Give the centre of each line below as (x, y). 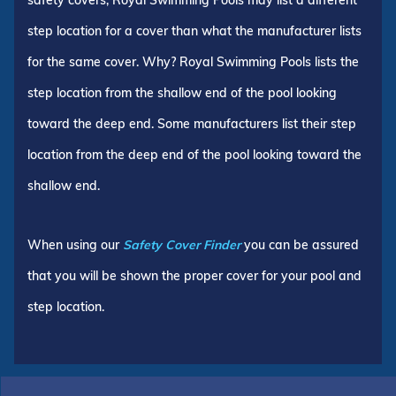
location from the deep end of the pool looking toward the (194, 154)
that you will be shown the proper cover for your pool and (194, 275)
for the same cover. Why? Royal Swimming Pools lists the (193, 61)
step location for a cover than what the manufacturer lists (194, 30)
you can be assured (300, 244)
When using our (75, 244)
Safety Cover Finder (182, 244)
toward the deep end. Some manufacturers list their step (192, 123)
